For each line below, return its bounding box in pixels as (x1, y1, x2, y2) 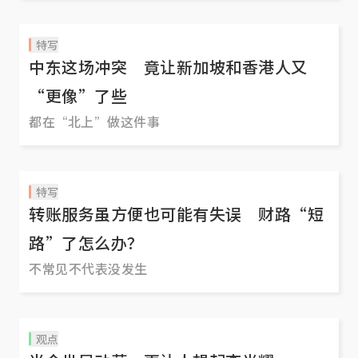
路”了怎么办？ (29, 231, 144, 255)
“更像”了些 (29, 84, 127, 108)
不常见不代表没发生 (29, 259, 148, 279)
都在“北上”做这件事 (29, 112, 160, 132)
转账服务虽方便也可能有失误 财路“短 (29, 202, 324, 226)
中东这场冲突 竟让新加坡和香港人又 (29, 55, 308, 79)
